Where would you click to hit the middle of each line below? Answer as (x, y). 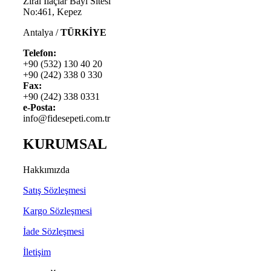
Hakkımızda (46, 169)
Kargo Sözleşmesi (57, 211)
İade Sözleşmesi (54, 231)
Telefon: (40, 53)
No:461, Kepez (52, 12)
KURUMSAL (65, 144)
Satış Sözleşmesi (54, 190)
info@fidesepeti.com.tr (67, 119)
